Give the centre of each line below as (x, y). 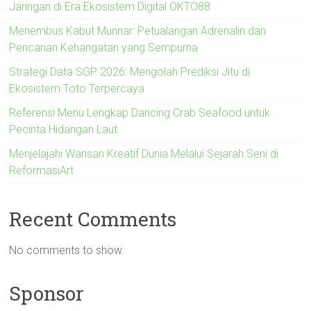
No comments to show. (67, 250)
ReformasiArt (42, 170)
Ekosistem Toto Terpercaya (77, 88)
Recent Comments (93, 219)
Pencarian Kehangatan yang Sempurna (104, 47)
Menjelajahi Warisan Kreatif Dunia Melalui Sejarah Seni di (144, 153)
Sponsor (47, 293)
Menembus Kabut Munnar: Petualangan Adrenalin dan (138, 31)
